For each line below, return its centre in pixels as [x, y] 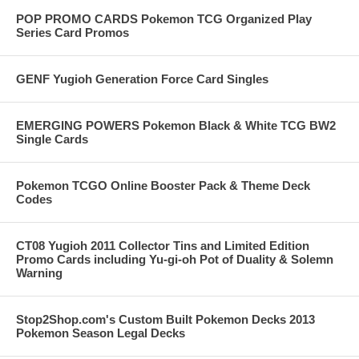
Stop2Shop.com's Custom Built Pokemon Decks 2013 [165, 320]
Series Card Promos [73, 33]
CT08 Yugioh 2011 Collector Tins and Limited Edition [163, 246]
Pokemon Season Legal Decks [101, 333]
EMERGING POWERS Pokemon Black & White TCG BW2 [176, 126]
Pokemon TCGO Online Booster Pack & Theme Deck [163, 186]
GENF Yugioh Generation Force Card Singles [142, 79]
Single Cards [52, 139]
